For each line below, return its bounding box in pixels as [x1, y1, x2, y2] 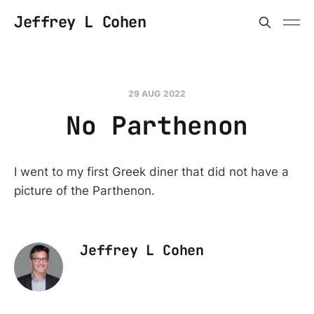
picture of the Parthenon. [14, 184, 155, 198]
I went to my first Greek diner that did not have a [14, 165, 289, 179]
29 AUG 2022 [128, 88, 186, 99]
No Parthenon [66, 109, 248, 142]
